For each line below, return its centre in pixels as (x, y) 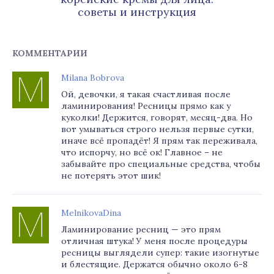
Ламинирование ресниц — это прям (141, 229)
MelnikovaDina (91, 213)
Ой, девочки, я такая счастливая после (146, 94)
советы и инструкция (137, 12)
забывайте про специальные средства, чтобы (161, 164)
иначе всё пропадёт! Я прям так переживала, (159, 141)
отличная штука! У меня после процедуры (154, 241)
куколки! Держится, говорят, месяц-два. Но (157, 117)
